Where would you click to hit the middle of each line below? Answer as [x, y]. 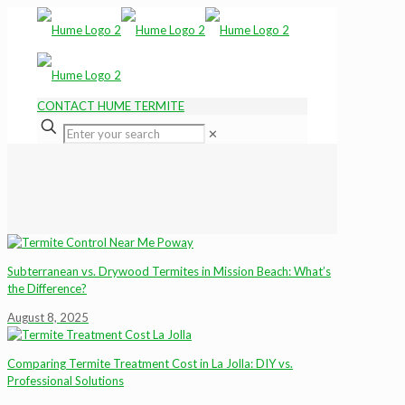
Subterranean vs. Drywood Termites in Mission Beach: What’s [169, 271]
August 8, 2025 [48, 317]
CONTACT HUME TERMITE [111, 106]
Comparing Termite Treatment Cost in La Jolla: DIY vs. [150, 363]
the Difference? [47, 288]
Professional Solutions [66, 381]
